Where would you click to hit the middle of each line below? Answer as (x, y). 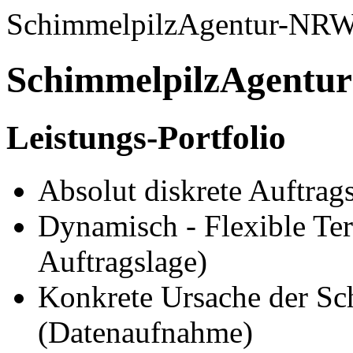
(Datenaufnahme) (145, 332)
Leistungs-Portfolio (146, 137)
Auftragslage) (123, 261)
